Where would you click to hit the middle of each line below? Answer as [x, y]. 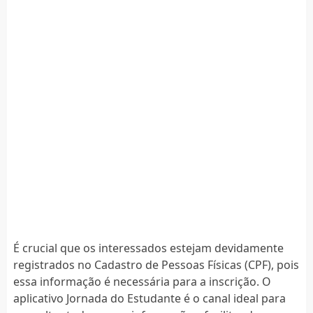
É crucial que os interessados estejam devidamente [148, 248]
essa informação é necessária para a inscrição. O [142, 281]
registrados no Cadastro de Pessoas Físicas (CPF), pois [156, 264]
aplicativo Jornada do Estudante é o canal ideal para [149, 298]
